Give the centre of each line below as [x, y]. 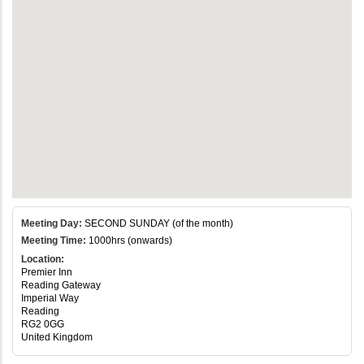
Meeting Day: [52, 223]
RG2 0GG [43, 324]
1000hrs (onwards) [129, 240]
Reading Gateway [61, 285]
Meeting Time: [54, 240]
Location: [43, 259]
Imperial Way [50, 298]
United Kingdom [57, 337]
